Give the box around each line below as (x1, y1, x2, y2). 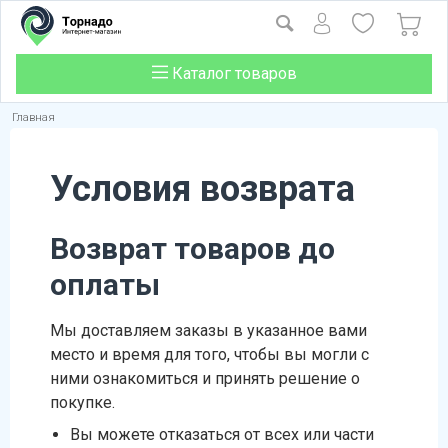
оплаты (50, 267, 160, 302)
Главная (12, 111, 55, 124)
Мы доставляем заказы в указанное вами (50, 321, 367, 340)
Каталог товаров (167, 64, 297, 83)
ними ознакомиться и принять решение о (50, 369, 360, 388)
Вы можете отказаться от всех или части (70, 425, 374, 444)
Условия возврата (50, 168, 355, 210)
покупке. (50, 393, 115, 412)
